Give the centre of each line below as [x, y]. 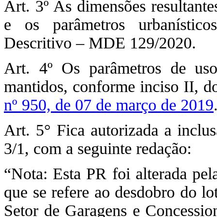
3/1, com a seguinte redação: [98, 148]
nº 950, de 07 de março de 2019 [109, 105]
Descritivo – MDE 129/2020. [100, 43]
